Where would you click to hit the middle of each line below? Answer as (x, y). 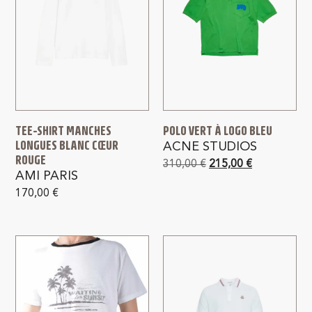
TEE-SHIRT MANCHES (64, 130)
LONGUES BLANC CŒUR (67, 145)
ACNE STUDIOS (210, 147)
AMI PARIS (47, 176)
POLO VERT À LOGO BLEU (218, 130)
